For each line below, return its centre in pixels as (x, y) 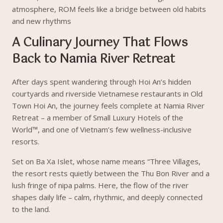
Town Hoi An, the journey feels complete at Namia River (108, 106)
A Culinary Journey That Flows (100, 43)
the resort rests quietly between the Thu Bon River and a (111, 173)
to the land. (31, 209)
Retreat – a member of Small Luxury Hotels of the (98, 117)
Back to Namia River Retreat (94, 59)
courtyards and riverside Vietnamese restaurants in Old (107, 94)
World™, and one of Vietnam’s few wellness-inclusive (102, 129)
